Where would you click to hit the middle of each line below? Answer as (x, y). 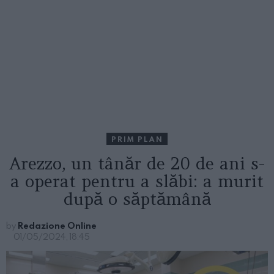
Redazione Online (57, 226)
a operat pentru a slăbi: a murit (137, 181)
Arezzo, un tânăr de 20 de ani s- (137, 164)
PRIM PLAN (137, 139)
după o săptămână (137, 199)
